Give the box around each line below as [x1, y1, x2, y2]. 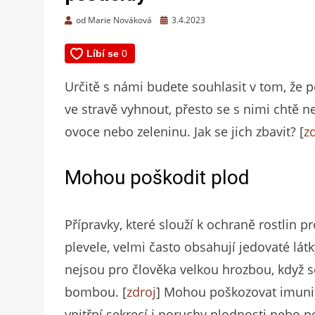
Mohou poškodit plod [65, 166, 250, 190]
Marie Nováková [88, 14, 152, 27]
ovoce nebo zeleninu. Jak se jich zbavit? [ [65, 123, 304, 141]
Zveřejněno [160, 13, 204, 26]
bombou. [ [65, 283, 127, 301]
